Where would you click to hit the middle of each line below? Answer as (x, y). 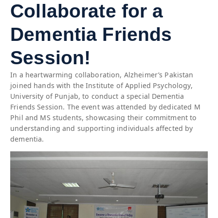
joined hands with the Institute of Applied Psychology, (101, 85)
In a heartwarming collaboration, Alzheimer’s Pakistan (102, 74)
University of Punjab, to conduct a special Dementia (97, 96)
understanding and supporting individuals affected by (102, 128)
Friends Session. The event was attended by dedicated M (105, 107)
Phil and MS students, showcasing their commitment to (104, 117)
